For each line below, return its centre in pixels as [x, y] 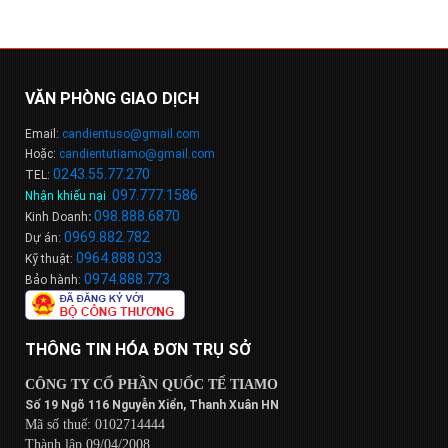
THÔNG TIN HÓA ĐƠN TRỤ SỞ [138, 350]
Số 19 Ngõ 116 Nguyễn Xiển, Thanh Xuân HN [152, 405]
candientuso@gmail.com [131, 134]
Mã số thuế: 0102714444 [95, 425]
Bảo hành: [54, 280]
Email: [43, 134]
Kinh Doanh [56, 217]
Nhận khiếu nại [65, 196]
